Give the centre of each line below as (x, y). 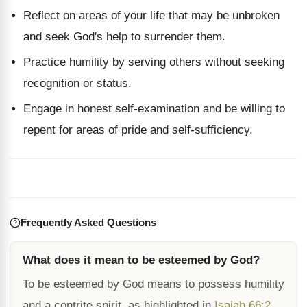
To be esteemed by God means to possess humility (153, 284)
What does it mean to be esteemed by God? (141, 260)
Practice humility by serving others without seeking (154, 62)
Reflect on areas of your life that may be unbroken (151, 15)
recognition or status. (77, 83)
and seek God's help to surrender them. (124, 37)
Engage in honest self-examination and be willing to (154, 109)
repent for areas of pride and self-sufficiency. (138, 130)
